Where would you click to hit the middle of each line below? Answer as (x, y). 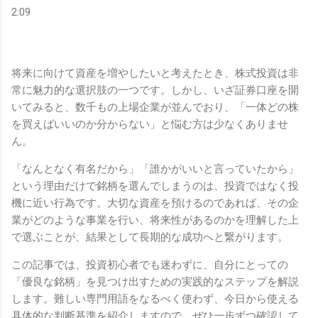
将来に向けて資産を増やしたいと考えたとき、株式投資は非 (155, 73)
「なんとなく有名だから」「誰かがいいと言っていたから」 (155, 169)
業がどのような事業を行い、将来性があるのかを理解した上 (155, 220)
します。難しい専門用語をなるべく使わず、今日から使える (155, 298)
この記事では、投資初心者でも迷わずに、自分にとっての (150, 264)
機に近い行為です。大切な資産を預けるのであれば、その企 (155, 203)
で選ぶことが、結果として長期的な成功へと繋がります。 (150, 237)
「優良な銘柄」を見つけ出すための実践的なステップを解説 (155, 281)
